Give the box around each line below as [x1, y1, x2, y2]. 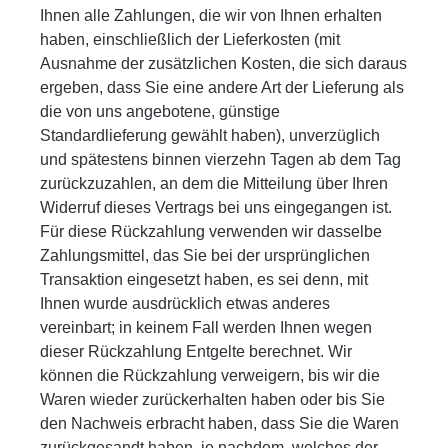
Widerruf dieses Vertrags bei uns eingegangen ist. [40, 198, 392, 216]
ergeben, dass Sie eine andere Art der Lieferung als [40, 78, 404, 96]
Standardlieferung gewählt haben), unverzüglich [40, 126, 380, 144]
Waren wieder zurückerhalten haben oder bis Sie [40, 390, 385, 408]
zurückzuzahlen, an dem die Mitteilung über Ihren [40, 174, 388, 192]
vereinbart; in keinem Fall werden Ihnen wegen [40, 318, 372, 336]
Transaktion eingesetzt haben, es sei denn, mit [40, 270, 368, 288]
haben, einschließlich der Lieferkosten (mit [40, 30, 340, 48]
